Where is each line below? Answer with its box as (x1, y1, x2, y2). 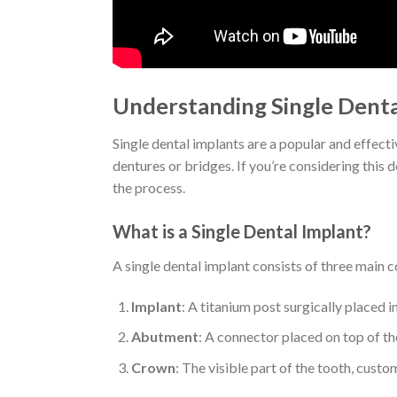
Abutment (130, 328, 198, 346)
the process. (113, 179, 185, 197)
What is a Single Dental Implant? (113, 220, 371, 242)
